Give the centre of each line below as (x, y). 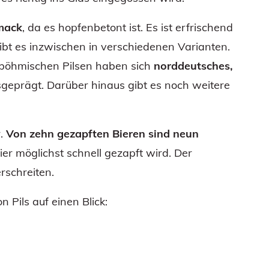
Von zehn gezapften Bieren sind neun (102, 133)
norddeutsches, (192, 65)
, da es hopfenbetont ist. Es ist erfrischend (128, 27)
